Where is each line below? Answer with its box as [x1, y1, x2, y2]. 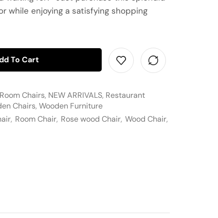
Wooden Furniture [39, 101, 103, 111]
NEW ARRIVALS [48, 90, 102, 101]
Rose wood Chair [61, 114, 121, 125]
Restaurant [106, 90, 145, 101]
